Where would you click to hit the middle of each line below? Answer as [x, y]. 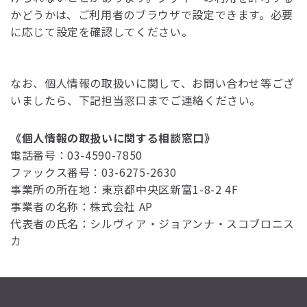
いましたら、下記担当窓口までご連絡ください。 [136, 100]
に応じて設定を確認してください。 [102, 32]
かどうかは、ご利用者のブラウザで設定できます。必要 [152, 14]
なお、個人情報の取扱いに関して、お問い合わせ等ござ [153, 83]
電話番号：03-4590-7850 [76, 155]
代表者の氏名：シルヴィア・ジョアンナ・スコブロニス [152, 223]
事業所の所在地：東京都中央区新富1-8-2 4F [124, 189]
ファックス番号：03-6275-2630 [94, 172]
